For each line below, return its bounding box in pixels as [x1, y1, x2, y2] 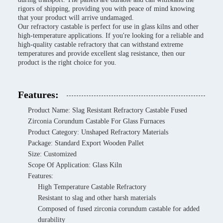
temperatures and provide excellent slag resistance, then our [18, 50, 185, 57]
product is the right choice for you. [18, 59, 116, 66]
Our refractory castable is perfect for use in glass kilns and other [18, 23, 199, 30]
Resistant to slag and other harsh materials [38, 194, 156, 202]
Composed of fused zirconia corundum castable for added [38, 205, 200, 213]
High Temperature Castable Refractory [38, 183, 146, 191]
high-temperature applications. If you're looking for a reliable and [18, 32, 204, 39]
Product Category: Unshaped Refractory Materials [28, 128, 168, 136]
